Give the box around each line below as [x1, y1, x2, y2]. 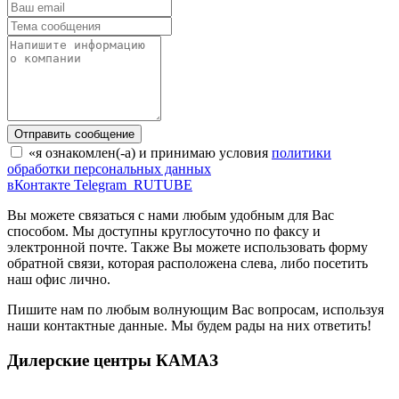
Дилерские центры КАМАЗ [7, 350, 218, 370]
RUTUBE [134, 177, 192, 193]
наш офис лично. [7, 272, 110, 288]
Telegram [74, 177, 126, 193]
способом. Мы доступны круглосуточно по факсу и [7, 224, 321, 240]
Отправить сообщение [14, 127, 134, 142]
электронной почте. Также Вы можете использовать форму [7, 240, 368, 256]
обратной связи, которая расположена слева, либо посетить [7, 256, 368, 272]
